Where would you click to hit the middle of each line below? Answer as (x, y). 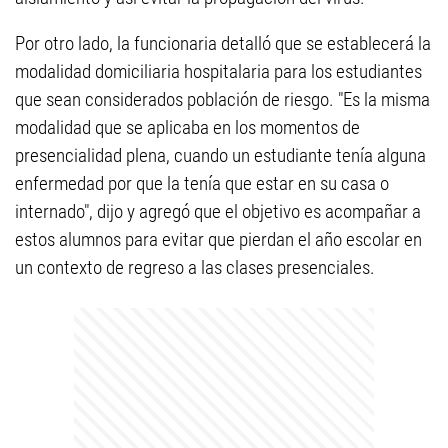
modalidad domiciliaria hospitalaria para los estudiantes (218, 72)
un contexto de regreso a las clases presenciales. (195, 268)
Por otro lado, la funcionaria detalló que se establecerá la (223, 44)
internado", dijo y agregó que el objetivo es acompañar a (218, 212)
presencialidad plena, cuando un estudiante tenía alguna (220, 156)
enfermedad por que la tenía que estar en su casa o (202, 184)
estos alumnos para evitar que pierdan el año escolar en (218, 240)
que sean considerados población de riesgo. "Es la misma (222, 100)
